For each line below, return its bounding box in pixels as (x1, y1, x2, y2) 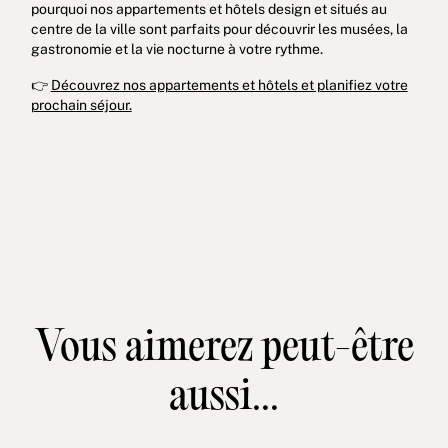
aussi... (169, 375, 279, 421)
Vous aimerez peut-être (34, 326, 414, 372)
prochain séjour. (30, 96, 132, 113)
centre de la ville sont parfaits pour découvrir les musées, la (30, 20, 408, 37)
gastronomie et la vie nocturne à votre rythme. (30, 40, 323, 57)
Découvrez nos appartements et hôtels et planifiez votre (50, 76, 408, 93)
